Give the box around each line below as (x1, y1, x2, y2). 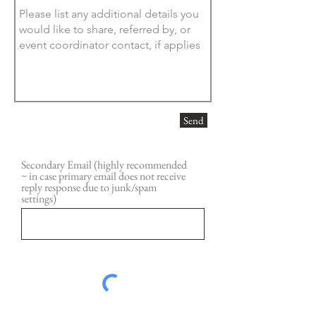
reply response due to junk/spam (21, 180, 157, 195)
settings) (21, 191, 56, 206)
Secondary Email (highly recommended (21, 157, 187, 172)
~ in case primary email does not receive (21, 169, 186, 183)
